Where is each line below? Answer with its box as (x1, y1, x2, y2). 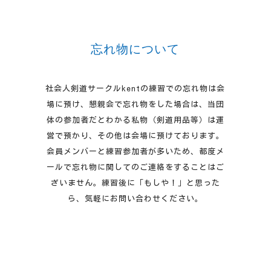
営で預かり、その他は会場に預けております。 (46, 132, 224, 140)
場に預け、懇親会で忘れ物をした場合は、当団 (46, 100, 224, 109)
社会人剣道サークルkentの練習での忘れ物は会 (45, 85, 226, 93)
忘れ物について (91, 41, 180, 58)
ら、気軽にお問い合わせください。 (67, 195, 203, 203)
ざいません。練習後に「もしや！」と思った (50, 179, 220, 188)
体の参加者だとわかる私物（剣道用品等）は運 (46, 116, 224, 125)
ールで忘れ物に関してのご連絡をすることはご (46, 163, 224, 172)
